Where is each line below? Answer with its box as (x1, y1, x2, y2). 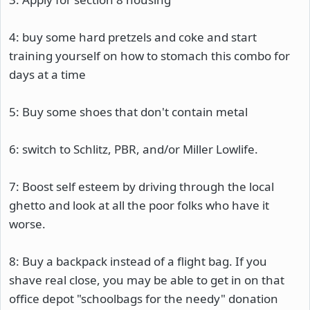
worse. (9, 216, 46, 232)
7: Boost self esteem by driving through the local (9, 179, 274, 194)
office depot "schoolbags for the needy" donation (9, 291, 278, 307)
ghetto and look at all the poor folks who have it (9, 197, 269, 213)
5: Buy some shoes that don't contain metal (9, 104, 248, 120)
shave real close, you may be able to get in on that (9, 272, 284, 288)
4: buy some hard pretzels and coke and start (9, 29, 257, 45)
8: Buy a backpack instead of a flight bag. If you (9, 253, 267, 269)
